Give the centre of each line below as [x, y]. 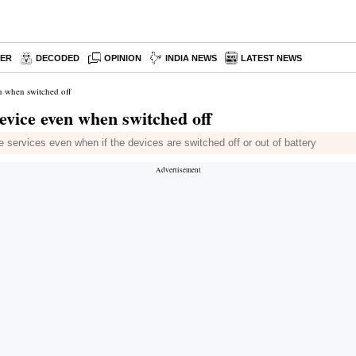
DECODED [58, 58]
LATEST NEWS [272, 58]
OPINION [123, 58]
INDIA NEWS [192, 58]
